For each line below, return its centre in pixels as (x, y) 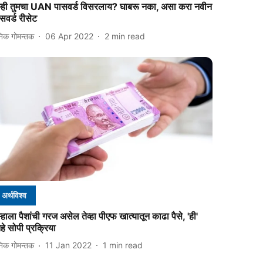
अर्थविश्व (14, 195)
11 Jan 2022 (69, 245)
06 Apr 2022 (70, 36)
